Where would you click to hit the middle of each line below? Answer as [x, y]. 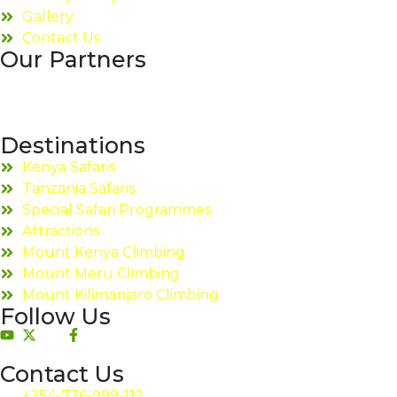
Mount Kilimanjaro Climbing [121, 294]
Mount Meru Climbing [101, 273]
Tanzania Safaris [78, 188]
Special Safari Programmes [117, 209]
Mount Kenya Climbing [104, 252]
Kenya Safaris [69, 167]
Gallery [48, 16]
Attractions [61, 230]
